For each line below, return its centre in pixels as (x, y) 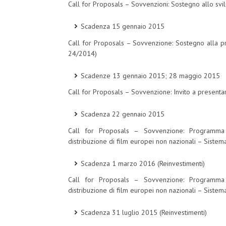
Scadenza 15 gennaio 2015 (123, 26)
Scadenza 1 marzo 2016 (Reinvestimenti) (143, 163)
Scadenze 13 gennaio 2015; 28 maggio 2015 (150, 75)
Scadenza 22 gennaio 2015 (123, 114)
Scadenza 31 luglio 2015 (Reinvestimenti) (144, 213)
